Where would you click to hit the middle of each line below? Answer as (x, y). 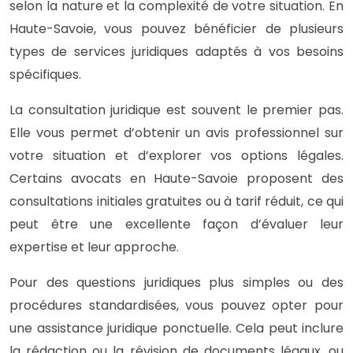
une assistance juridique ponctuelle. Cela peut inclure (176, 328)
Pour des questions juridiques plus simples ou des (176, 282)
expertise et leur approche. (94, 247)
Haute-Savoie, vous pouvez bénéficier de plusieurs (176, 28)
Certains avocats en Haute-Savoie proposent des (176, 178)
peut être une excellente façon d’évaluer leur (176, 224)
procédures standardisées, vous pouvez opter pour (176, 305)
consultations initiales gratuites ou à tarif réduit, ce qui (176, 201)
